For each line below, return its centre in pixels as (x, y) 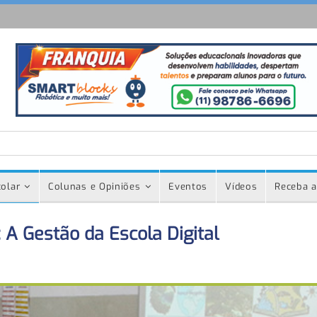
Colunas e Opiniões (94, 186)
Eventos (188, 186)
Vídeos (241, 186)
